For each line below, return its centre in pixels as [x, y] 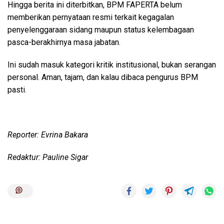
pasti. [17, 90]
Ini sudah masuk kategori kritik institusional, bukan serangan [112, 65]
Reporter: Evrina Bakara [48, 135]
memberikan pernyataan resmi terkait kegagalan [91, 17]
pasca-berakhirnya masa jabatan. [64, 42]
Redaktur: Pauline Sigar [48, 157]
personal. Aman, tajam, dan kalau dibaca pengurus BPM [103, 77]
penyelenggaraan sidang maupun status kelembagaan [101, 30]
